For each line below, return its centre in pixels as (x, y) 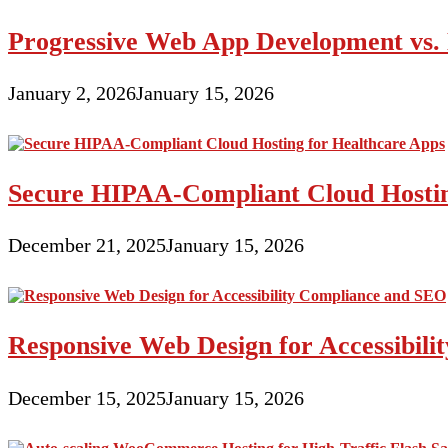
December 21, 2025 (87, 245)
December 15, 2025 (87, 397)
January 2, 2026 (72, 93)
